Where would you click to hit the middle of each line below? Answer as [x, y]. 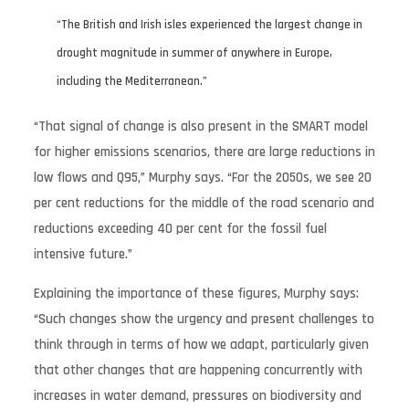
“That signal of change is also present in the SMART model [200, 126]
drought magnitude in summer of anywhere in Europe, [194, 52]
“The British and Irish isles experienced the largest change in [209, 24]
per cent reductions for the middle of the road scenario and [204, 203]
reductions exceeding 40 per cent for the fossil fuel [180, 228]
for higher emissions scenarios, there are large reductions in [204, 152]
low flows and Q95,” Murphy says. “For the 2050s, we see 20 [202, 177]
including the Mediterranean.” [131, 81]
